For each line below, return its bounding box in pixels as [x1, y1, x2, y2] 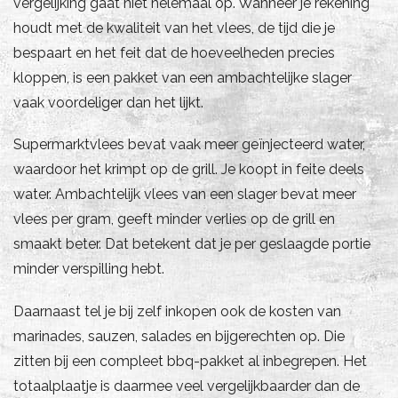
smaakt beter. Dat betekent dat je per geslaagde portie [13, 235, 370, 253]
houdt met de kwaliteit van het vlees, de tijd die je [13, 20, 335, 37]
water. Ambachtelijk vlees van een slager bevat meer [13, 186, 356, 203]
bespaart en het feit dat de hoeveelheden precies [13, 44, 335, 62]
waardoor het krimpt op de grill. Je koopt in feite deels [13, 161, 364, 179]
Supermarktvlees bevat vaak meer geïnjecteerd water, [13, 136, 365, 154]
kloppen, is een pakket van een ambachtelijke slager [13, 69, 352, 87]
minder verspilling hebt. [13, 260, 164, 278]
